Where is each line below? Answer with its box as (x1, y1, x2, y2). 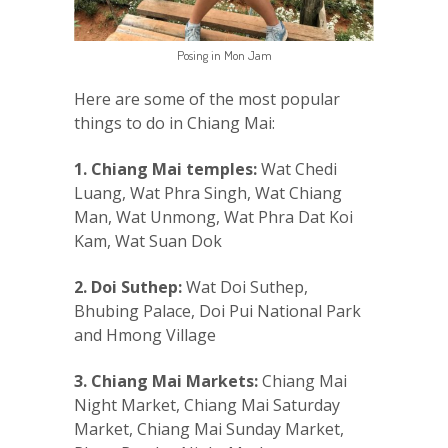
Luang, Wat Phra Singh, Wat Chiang (74, 182, 342, 205)
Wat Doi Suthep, (182, 276, 308, 299)
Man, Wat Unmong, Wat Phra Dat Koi (74, 206, 353, 229)
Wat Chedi (257, 158, 337, 181)
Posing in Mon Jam (176, 47, 272, 64)
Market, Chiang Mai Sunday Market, (74, 418, 344, 441)
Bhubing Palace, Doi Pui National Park (74, 300, 361, 323)
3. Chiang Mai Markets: (74, 370, 258, 393)
